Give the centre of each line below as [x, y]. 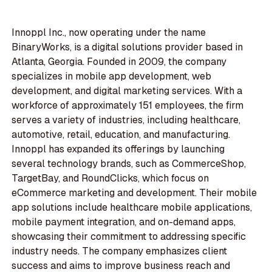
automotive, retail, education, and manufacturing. [121, 135]
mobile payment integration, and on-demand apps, [124, 222]
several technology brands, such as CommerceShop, [129, 164]
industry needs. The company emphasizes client [120, 251]
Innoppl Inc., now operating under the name [109, 33]
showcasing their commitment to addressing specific [129, 237]
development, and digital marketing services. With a [127, 91]
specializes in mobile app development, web [112, 76]
